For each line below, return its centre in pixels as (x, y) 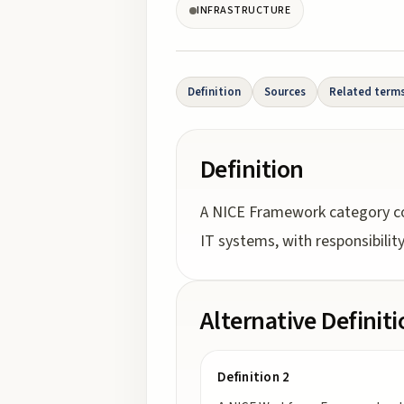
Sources (285, 92)
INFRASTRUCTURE (243, 10)
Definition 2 (254, 377)
